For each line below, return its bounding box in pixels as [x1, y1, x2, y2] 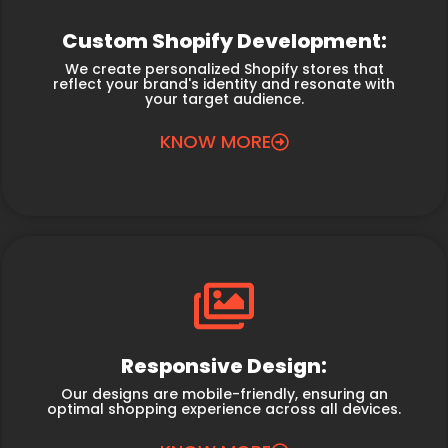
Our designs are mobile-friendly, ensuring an [60, 384, 388, 404]
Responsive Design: [121, 352, 327, 380]
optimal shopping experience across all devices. [47, 399, 401, 419]
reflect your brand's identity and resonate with [53, 74, 395, 94]
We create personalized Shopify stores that [64, 59, 384, 79]
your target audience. [144, 89, 304, 109]
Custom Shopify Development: [61, 27, 387, 55]
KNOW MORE [159, 129, 271, 154]
